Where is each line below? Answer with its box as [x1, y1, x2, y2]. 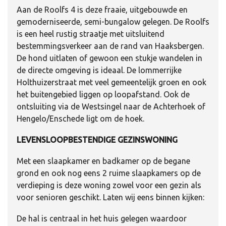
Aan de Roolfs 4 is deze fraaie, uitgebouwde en [17, 5, 188, 14]
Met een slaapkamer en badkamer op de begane [17, 156, 190, 165]
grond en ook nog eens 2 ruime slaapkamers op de [17, 168, 201, 178]
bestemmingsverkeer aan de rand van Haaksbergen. [17, 41, 204, 50]
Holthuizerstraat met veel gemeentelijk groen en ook [17, 77, 206, 87]
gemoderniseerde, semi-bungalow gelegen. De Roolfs [17, 17, 209, 26]
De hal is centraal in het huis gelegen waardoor [17, 213, 187, 223]
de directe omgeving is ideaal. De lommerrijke [17, 65, 182, 75]
